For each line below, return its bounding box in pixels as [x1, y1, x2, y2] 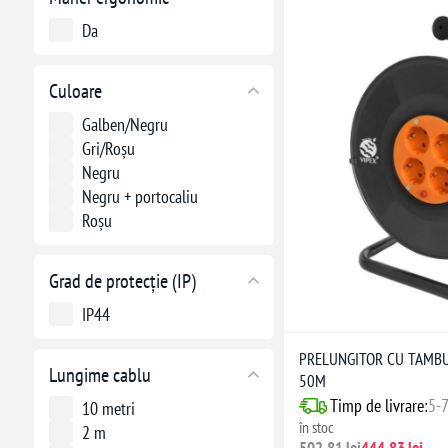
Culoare [48, 77, 102, 104]
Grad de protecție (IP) [48, 267, 196, 294]
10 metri [81, 396, 135, 420]
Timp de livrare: [329, 394, 428, 418]
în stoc [298, 417, 334, 438]
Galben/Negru [81, 112, 168, 136]
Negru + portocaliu [81, 184, 198, 208]
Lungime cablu [48, 361, 151, 388]
